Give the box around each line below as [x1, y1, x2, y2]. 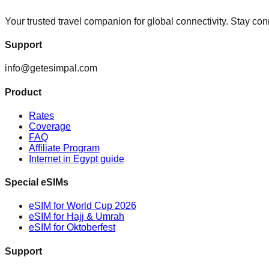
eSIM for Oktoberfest [29, 222, 115, 233]
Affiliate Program [29, 142, 100, 153]
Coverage [29, 121, 71, 131]
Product [5, 86, 41, 97]
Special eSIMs [5, 177, 68, 188]
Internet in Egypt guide [29, 153, 124, 164]
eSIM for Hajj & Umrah [29, 211, 124, 222]
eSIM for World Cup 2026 [29, 201, 136, 211]
